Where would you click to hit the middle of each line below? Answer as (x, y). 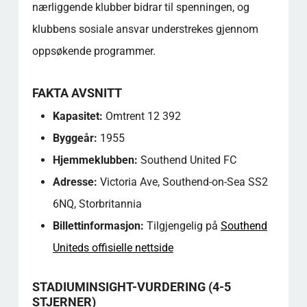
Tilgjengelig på (182, 226)
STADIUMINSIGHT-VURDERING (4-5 (131, 287)
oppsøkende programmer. (94, 51)
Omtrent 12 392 (142, 116)
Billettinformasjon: (98, 226)
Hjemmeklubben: (95, 160)
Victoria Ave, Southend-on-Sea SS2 (182, 182)
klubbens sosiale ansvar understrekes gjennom (145, 29)
